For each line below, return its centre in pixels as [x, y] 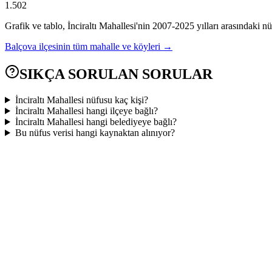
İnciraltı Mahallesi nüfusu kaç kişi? [81, 100]
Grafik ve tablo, [36, 26]
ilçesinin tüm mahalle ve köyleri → [106, 47]
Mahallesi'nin [123, 26]
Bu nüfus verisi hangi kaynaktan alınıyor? [95, 133]
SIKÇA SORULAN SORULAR [116, 74]
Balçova [21, 47]
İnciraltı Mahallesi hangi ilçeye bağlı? [86, 111]
